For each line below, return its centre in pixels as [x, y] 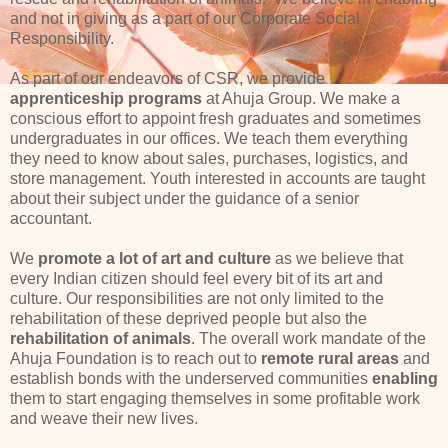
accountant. [51, 219]
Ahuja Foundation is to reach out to [135, 359]
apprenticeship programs [106, 99]
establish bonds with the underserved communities [191, 379]
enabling [405, 379]
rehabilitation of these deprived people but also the [188, 319]
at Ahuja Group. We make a [301, 99]
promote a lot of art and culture [156, 259]
